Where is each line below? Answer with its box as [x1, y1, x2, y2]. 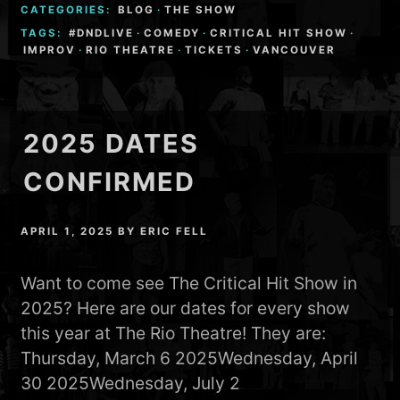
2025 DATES [23, 127, 200, 159]
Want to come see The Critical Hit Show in [21, 272, 358, 295]
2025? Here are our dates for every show [21, 297, 351, 320]
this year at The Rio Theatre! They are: [21, 322, 327, 345]
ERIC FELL [140, 225, 209, 238]
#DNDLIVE [69, 26, 135, 39]
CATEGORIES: [21, 3, 116, 16]
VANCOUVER [253, 43, 337, 56]
